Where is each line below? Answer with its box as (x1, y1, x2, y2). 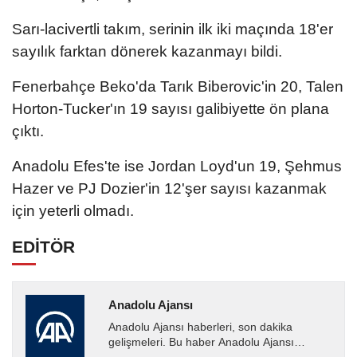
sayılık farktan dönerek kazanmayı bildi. (12, 42, 282, 60)
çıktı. (12, 122, 44, 139)
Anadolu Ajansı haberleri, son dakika (108, 321, 292, 334)
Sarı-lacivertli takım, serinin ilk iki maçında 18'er (12, 20, 333, 37)
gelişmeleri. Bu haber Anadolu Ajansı (108, 336, 294, 349)
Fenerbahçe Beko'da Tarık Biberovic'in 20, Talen (12, 77, 343, 95)
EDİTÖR (12, 237, 75, 256)
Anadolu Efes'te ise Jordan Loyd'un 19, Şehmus (12, 157, 342, 175)
